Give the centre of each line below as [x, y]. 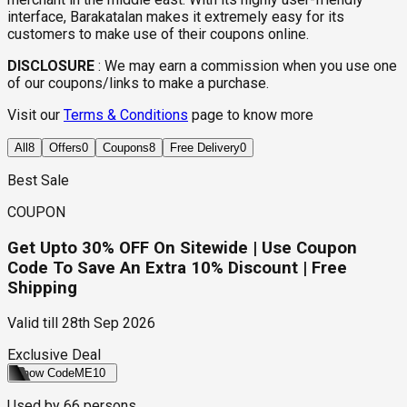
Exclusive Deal [54, 355]
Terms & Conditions [126, 115]
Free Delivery [205, 148]
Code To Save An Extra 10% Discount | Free [177, 268]
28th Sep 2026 [109, 323]
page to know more [253, 115]
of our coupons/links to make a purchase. [138, 83]
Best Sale [38, 180]
